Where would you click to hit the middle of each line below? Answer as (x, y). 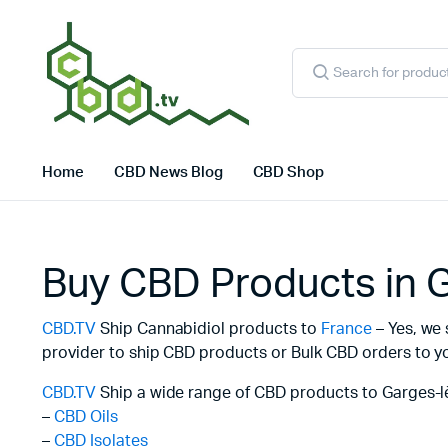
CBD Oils (85, 416)
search (311, 70)
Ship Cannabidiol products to (208, 328)
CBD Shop (288, 172)
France (346, 328)
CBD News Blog (168, 172)
